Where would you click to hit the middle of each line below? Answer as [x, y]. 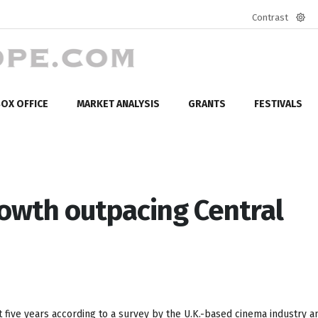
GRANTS [207, 104]
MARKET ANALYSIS [118, 104]
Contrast [270, 17]
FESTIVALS [278, 104]
